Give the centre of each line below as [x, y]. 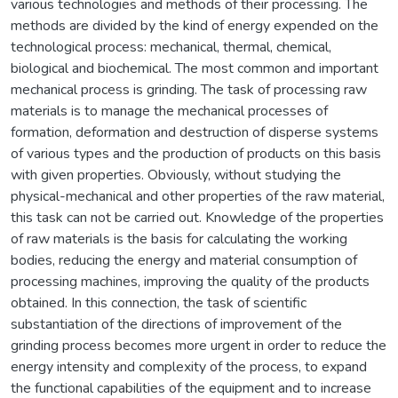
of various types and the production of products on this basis [196, 153]
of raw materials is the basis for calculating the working [179, 239]
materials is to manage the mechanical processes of [169, 111]
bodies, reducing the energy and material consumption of [184, 260]
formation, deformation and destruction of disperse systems [195, 132]
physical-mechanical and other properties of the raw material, [198, 196]
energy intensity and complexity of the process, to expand [189, 366]
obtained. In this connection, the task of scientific [159, 302]
